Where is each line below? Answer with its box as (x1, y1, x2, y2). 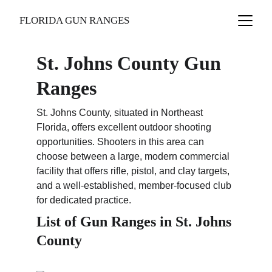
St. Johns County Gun (36, 52, 226, 74)
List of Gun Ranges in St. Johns (36, 214, 235, 229)
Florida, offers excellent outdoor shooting (36, 122, 214, 132)
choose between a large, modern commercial (36, 151, 232, 161)
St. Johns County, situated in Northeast (36, 107, 205, 118)
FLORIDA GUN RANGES (19, 15, 129, 26)
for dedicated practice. (36, 195, 131, 205)
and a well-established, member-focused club (36, 180, 234, 191)
